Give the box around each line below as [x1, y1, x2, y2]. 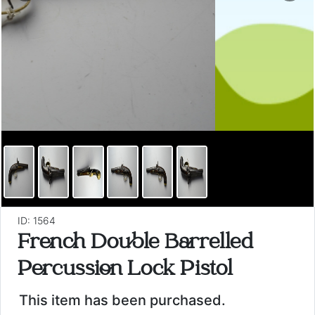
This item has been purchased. [19, 292, 226, 309]
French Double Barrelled [18, 233, 253, 255]
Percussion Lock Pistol [18, 259, 233, 282]
